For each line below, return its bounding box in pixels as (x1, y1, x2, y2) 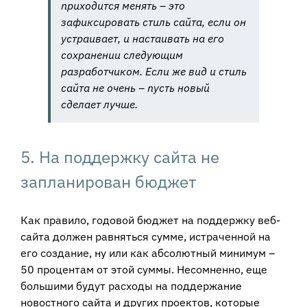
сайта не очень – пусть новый (61, 80, 210, 95)
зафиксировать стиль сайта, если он (61, 14, 246, 29)
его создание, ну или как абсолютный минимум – (21, 246, 275, 260)
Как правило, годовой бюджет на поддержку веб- (21, 213, 280, 228)
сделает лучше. (61, 97, 138, 111)
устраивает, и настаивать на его (61, 31, 224, 45)
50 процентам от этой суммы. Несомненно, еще (21, 262, 267, 277)
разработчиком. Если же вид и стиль (61, 64, 247, 78)
